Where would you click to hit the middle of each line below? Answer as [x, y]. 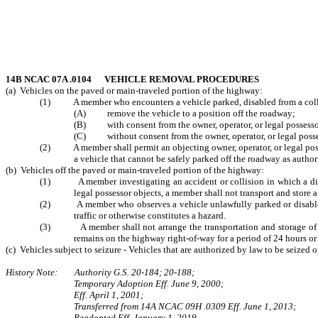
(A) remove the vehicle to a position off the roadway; [185, 113]
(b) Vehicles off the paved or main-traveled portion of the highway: [135, 170]
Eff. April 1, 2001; [109, 295]
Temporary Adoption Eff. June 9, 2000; [149, 284]
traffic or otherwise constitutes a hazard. [150, 215]
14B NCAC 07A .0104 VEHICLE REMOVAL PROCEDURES [132, 79]
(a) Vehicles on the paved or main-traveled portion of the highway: [134, 91]
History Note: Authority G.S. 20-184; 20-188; [100, 272]
